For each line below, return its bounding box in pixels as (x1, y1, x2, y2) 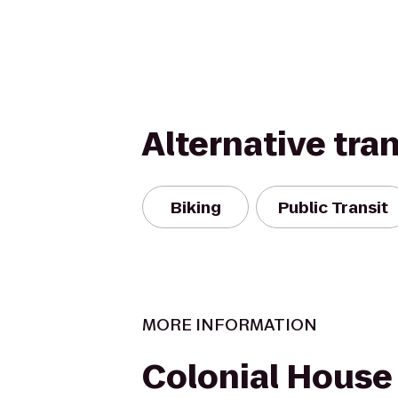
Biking (170, 195, 221, 219)
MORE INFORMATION (142, 314, 317, 336)
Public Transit (278, 195, 388, 219)
